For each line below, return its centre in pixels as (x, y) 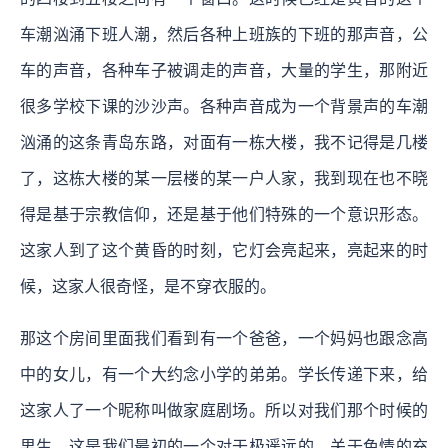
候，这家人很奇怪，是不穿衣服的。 (148, 286)
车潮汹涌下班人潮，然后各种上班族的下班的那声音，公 (224, 34)
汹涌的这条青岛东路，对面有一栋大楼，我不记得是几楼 (224, 142)
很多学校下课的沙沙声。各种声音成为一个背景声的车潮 (224, 106)
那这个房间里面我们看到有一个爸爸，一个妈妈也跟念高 (224, 338)
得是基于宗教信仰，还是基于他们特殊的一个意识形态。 (224, 214)
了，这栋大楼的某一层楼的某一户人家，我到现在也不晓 (224, 178)
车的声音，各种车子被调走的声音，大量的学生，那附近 (224, 70)
